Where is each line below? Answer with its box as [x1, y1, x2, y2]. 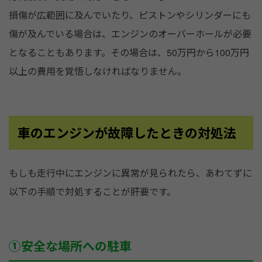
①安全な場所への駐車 [9, 237, 132, 255]
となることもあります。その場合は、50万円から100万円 [9, 46, 249, 60]
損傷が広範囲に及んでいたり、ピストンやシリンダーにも [9, 8, 251, 22]
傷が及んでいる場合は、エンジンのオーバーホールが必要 [9, 27, 251, 41]
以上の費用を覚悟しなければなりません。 [9, 64, 187, 78]
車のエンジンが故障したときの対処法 [18, 123, 236, 143]
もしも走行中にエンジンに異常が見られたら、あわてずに [9, 166, 252, 180]
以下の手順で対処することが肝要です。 [9, 185, 176, 199]
